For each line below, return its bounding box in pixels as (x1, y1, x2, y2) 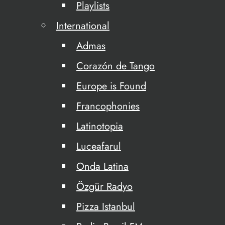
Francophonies (76, 99, 140, 114)
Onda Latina (76, 159, 129, 174)
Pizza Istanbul (76, 199, 135, 214)
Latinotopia (76, 119, 123, 134)
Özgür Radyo (76, 179, 133, 194)
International (56, 19, 109, 33)
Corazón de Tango (76, 59, 155, 73)
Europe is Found (76, 79, 146, 93)
